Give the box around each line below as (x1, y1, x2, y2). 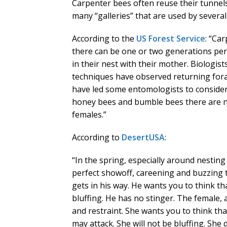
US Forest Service (136, 33, 205, 45)
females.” (72, 109, 106, 121)
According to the (72, 33, 136, 45)
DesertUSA (122, 132, 165, 143)
